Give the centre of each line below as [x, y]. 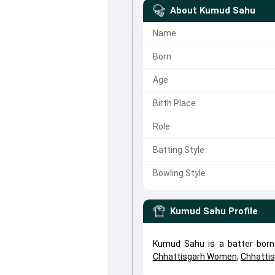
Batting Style [178, 150]
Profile [243, 211]
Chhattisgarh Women [195, 257]
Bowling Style [179, 173]
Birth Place [174, 103]
